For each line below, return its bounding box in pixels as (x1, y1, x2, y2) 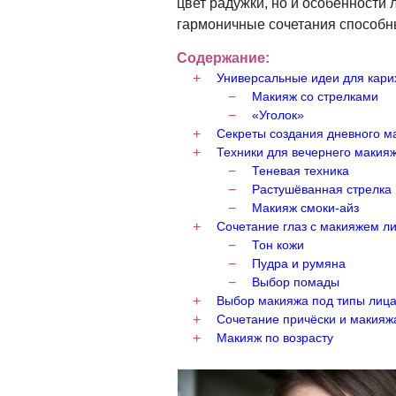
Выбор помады (252, 275, 339, 289)
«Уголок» (252, 108, 304, 122)
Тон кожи (252, 238, 304, 252)
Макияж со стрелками (252, 89, 378, 103)
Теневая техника (252, 164, 349, 178)
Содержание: (177, 50, 270, 65)
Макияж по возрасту (217, 331, 333, 345)
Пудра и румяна (252, 256, 346, 270)
